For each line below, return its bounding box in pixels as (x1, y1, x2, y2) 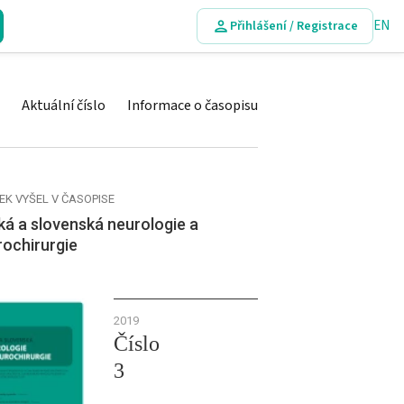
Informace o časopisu (127, 96, 258, 115)
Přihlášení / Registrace (230, 16, 358, 35)
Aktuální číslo (22, 96, 106, 115)
